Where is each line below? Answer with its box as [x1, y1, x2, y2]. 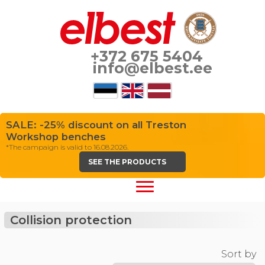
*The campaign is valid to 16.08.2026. [6, 143, 128, 151]
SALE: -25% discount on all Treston [6, 119, 186, 131]
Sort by [221, 248, 256, 260]
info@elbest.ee [89, 59, 213, 77]
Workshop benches [6, 131, 106, 143]
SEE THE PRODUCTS [88, 157, 168, 166]
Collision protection [7, 212, 132, 227]
